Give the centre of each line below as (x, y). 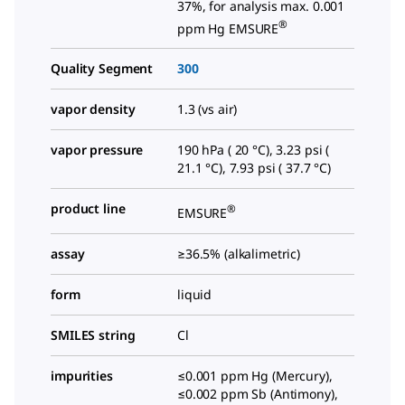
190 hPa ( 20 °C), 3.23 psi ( (254, 150)
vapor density (93, 109)
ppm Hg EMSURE (228, 28)
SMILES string (93, 335)
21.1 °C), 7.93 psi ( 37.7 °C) (254, 168)
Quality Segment (102, 69)
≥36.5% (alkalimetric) (239, 254)
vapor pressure (97, 150)
